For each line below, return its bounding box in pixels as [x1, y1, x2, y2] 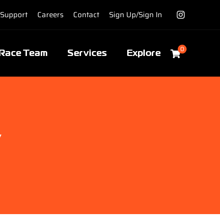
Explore [127, 50, 161, 57]
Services [67, 50, 108, 57]
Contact [73, 8, 100, 21]
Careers [37, 8, 64, 21]
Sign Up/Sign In [109, 8, 163, 21]
